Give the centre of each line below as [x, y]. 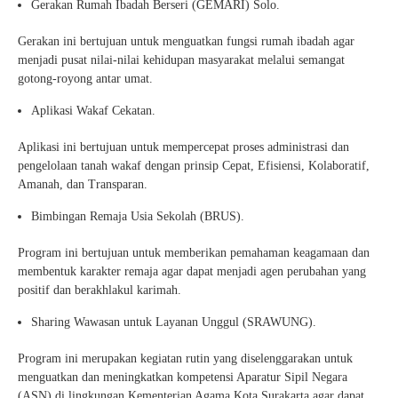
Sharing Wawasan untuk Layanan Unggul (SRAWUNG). [174, 322]
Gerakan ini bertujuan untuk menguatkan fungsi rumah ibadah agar [186, 41]
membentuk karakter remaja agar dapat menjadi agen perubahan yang [192, 271]
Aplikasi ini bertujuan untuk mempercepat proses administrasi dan [183, 147]
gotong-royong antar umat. [85, 79]
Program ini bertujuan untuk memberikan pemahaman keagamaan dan [194, 253]
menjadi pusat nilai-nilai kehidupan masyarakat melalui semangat [181, 60]
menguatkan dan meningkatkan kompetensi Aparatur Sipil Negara [183, 377]
